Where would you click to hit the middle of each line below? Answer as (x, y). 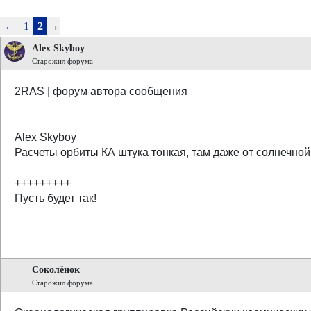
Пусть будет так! (56, 198)
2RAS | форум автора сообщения (101, 91)
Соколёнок (56, 269)
